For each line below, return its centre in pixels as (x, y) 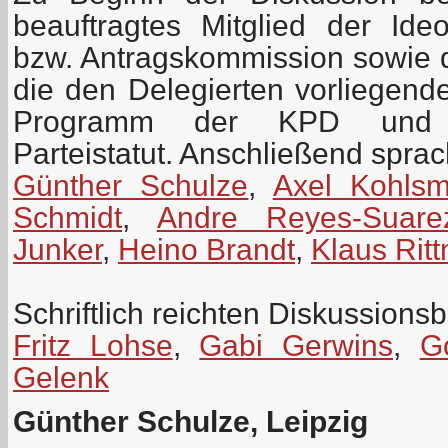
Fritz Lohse (93, 345)
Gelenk (61, 377)
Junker (57, 249)
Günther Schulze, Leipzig (190, 421)
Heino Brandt (206, 249)
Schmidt (67, 217)
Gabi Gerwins (296, 345)
